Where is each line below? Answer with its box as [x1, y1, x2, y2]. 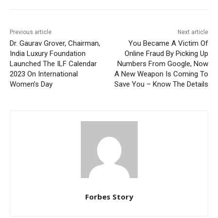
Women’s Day [10, 80, 53, 89]
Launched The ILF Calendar [10, 59, 97, 69]
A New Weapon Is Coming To [114, 70, 208, 79]
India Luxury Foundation [10, 49, 86, 58]
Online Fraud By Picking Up [124, 49, 208, 58]
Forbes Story [85, 192, 133, 202]
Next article [177, 29, 208, 36]
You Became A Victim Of [128, 39, 208, 48]
